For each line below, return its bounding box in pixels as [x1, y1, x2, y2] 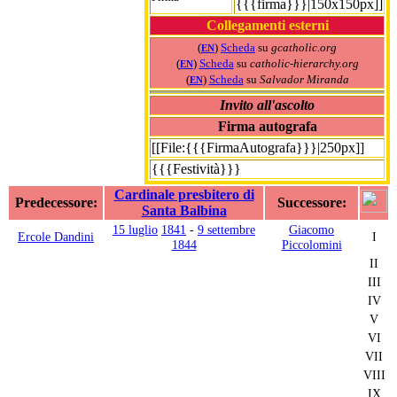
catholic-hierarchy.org [249, 56, 359, 70]
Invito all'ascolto [220, 97, 315, 113]
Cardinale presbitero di [113, 186, 254, 202]
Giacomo [289, 222, 334, 237]
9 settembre [198, 222, 255, 237]
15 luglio [113, 222, 158, 237]
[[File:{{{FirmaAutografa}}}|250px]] [152, 139, 364, 155]
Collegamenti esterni [206, 17, 329, 33]
